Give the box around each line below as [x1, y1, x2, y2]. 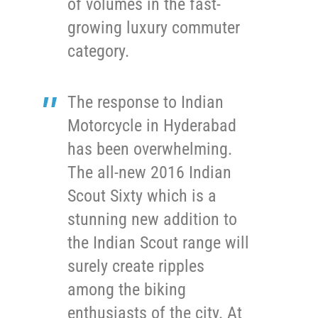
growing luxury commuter [67, 17, 240, 38]
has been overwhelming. [67, 138, 232, 159]
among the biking [67, 279, 186, 300]
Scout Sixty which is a [67, 185, 216, 206]
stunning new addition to [67, 209, 237, 229]
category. [67, 40, 129, 61]
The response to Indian [67, 92, 224, 112]
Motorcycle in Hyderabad [67, 115, 236, 136]
